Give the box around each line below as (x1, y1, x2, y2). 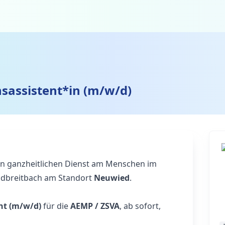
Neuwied (94, 172, 130, 183)
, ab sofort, (120, 200, 161, 211)
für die (41, 200, 70, 211)
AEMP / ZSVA (70, 200, 120, 211)
